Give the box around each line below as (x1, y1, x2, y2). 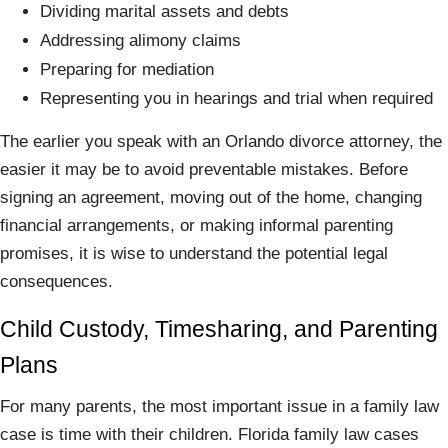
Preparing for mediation (40, 60, 214, 79)
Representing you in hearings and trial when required (40, 89, 433, 108)
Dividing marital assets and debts (40, 2, 289, 21)
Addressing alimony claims (40, 31, 241, 50)
